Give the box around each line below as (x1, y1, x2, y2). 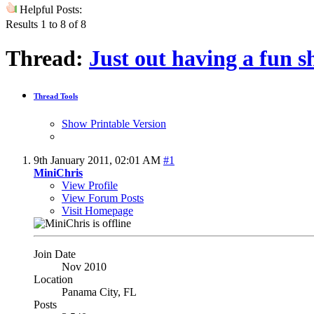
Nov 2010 (62, 260, 107, 273)
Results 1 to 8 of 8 (6, 18, 86, 30)
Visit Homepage (62, 204, 133, 217)
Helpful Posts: (17, 3, 82, 15)
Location (34, 273, 73, 285)
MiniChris (34, 166, 83, 179)
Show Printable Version (62, 117, 166, 130)
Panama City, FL (62, 285, 137, 298)
